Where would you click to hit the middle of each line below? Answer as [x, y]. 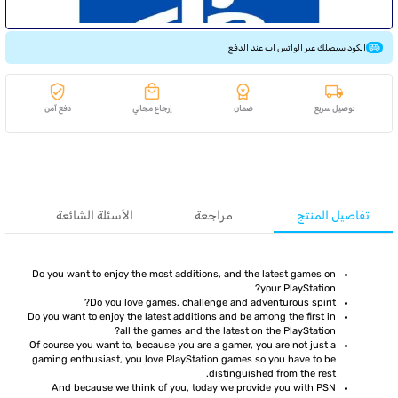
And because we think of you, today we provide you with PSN [194, 387]
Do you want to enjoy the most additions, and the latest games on [184, 274]
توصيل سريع [334, 109]
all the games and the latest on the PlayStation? [228, 330]
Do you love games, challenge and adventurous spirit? [213, 302]
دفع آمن [57, 109]
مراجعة [214, 215]
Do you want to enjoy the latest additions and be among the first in [182, 316]
